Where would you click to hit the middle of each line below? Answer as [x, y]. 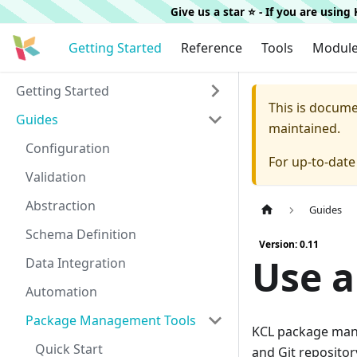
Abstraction [61, 206]
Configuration [68, 148]
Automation [61, 292]
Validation [56, 177]
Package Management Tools [111, 320]
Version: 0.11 [289, 245]
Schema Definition [81, 234]
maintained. [304, 128]
